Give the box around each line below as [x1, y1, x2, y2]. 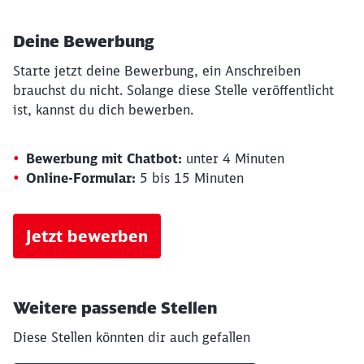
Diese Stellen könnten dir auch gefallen [13, 329, 250, 345]
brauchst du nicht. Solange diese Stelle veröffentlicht [13, 82, 334, 98]
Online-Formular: [26, 170, 136, 186]
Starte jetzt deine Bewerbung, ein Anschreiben [13, 63, 301, 79]
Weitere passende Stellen [13, 297, 217, 318]
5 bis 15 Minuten [136, 170, 244, 186]
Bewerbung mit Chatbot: [26, 150, 182, 167]
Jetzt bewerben [26, 226, 148, 246]
